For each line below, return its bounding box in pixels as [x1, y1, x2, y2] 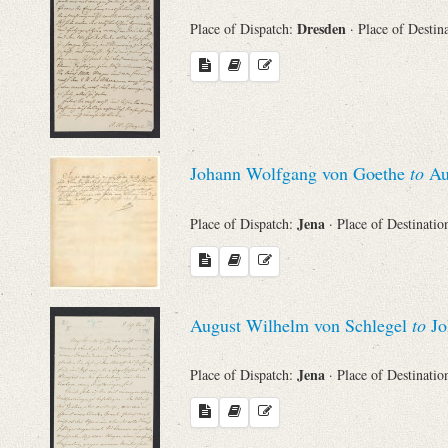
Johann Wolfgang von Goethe [190, 161, 410, 186]
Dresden [297, 17, 350, 39]
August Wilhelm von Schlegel [190, 312, 412, 337]
